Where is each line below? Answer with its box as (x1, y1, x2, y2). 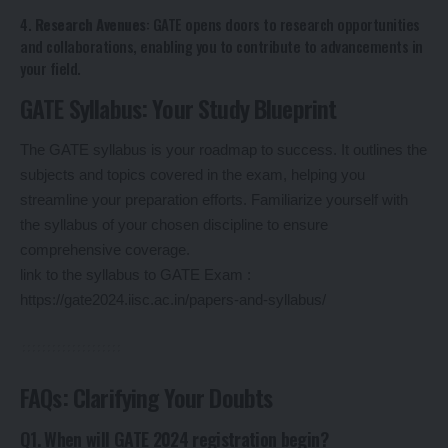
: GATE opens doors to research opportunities (145, 13, 420, 36)
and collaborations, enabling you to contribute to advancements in (20, 35, 423, 58)
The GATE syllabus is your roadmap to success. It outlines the (20, 141, 427, 159)
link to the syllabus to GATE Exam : (20, 266, 251, 284)
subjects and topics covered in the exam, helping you (20, 166, 365, 184)
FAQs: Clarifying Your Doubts (20, 379, 273, 416)
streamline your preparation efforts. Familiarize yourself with (20, 191, 408, 209)
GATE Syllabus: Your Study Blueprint (20, 89, 337, 126)
